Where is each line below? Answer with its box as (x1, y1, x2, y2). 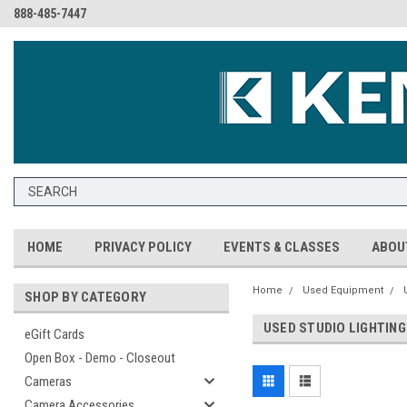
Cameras (25, 373, 72, 390)
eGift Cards (25, 326, 84, 342)
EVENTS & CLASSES (223, 239, 340, 255)
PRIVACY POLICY (94, 239, 192, 255)
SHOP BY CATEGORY (25, 289, 146, 305)
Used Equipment (302, 284, 383, 296)
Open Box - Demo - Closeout (25, 350, 175, 366)
